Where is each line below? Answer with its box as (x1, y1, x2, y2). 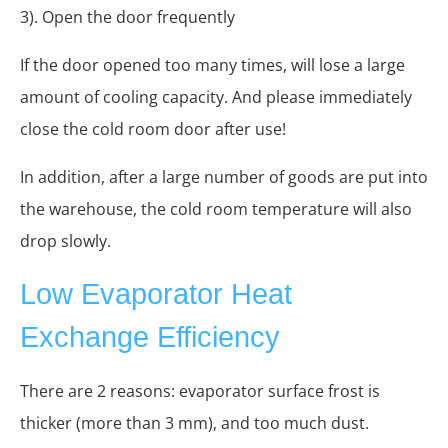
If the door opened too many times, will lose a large (20, 54, 405, 77)
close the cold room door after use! (20, 118, 286, 141)
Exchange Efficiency (20, 321, 280, 354)
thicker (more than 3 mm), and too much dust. (20, 412, 369, 435)
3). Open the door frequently (20, 6, 235, 29)
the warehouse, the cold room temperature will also (20, 198, 412, 221)
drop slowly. (20, 230, 111, 253)
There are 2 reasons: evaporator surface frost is (20, 380, 380, 403)
